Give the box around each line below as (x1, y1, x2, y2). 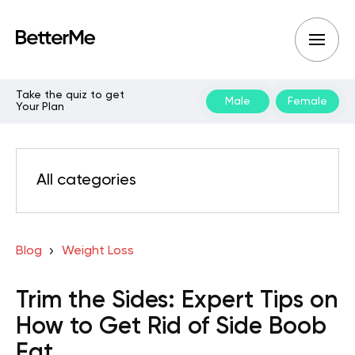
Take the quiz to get (16, 90, 124, 101)
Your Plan (16, 101, 64, 113)
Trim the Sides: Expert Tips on (16, 289, 338, 313)
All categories (36, 173, 136, 189)
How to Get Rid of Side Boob (16, 315, 326, 339)
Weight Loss (61, 245, 134, 258)
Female (288, 95, 327, 107)
